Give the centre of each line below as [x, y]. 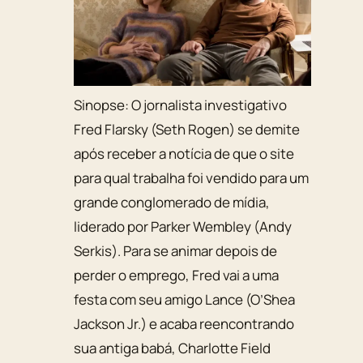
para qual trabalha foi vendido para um [192, 177]
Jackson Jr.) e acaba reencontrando [184, 323]
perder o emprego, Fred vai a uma [177, 275]
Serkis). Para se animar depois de [176, 250]
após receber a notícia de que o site [184, 153]
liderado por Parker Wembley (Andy [183, 226]
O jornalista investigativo [209, 105]
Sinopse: [103, 105]
